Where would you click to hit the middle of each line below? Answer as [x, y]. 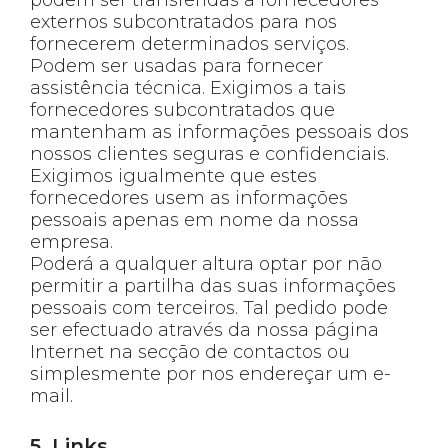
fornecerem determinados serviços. [189, 43]
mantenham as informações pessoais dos [219, 131]
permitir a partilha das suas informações [213, 285]
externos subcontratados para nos [183, 21]
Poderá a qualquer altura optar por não [206, 263]
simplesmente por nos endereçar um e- [210, 373]
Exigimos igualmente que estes [173, 175]
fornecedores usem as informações [189, 197]
